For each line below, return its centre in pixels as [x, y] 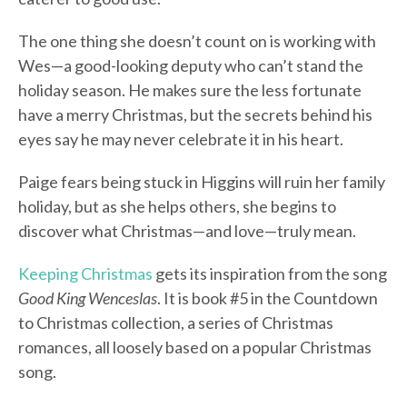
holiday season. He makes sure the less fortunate [190, 90]
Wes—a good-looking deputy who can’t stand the [191, 66]
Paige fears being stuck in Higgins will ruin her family [202, 182]
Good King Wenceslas [88, 298]
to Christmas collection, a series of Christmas [176, 323]
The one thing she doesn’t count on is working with [197, 41]
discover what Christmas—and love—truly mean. [187, 231]
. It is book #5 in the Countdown [268, 298]
